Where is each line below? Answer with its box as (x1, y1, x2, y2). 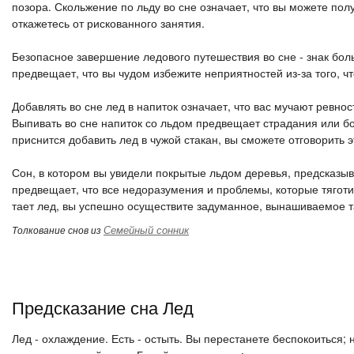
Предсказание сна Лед (12, 295, 194, 319)
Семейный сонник (104, 222, 189, 237)
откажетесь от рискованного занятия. (12, 15, 205, 31)
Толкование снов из (12, 223, 104, 236)
